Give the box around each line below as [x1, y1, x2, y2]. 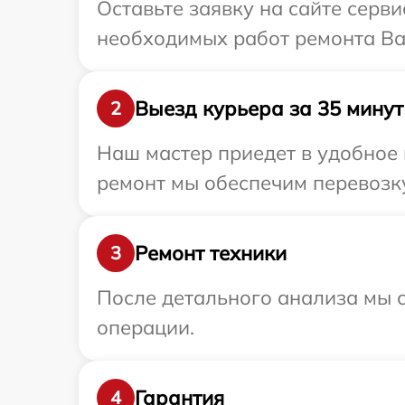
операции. [97, 315, 194, 340]
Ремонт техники [135, 240, 287, 266]
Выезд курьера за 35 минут [135, 95, 403, 121]
